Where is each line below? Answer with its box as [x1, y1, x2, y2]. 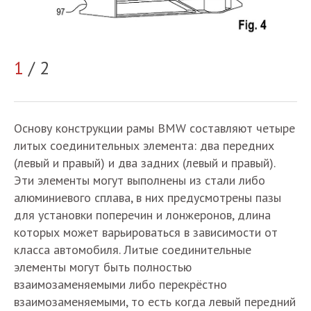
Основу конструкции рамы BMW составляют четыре [14, 120, 295, 136]
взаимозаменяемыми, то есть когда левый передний [14, 294, 296, 310]
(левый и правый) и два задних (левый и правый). [14, 155, 275, 171]
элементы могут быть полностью [14, 259, 192, 275]
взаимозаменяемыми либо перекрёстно [14, 276, 227, 292]
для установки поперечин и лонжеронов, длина [14, 207, 271, 223]
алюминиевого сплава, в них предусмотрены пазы [14, 190, 281, 205]
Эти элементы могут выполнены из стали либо [14, 172, 265, 188]
